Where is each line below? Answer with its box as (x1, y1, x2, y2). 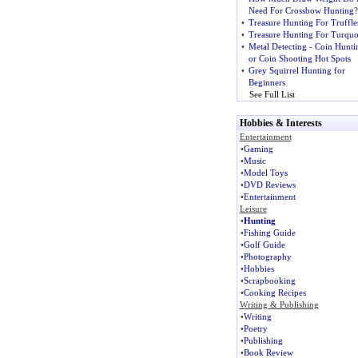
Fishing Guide (243, 228, 296, 237)
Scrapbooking (243, 276, 296, 285)
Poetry (243, 324, 268, 333)
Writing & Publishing (239, 300, 319, 309)
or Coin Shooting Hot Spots (248, 54, 351, 63)
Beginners (248, 78, 285, 87)
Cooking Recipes (243, 288, 306, 297)
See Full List (249, 89, 295, 99)
